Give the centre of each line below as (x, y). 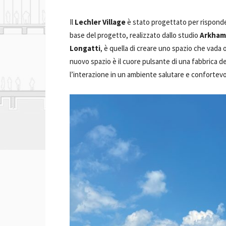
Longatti (85, 48)
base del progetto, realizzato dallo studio (135, 35)
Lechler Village (100, 22)
